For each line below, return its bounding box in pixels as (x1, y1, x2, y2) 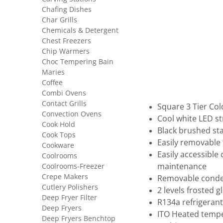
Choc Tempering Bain (42, 58, 113, 66)
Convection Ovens (42, 110, 102, 118)
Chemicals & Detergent (42, 26, 118, 34)
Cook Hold (42, 120, 75, 128)
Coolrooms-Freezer (42, 162, 105, 170)
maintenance (157, 162, 207, 171)
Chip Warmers (42, 47, 90, 55)
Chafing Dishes (42, 5, 92, 13)
